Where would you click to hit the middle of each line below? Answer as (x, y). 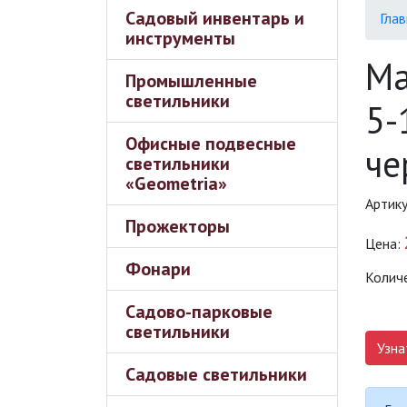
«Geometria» (176, 184)
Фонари (158, 269)
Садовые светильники (216, 374)
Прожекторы (178, 226)
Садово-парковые (199, 312)
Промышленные (191, 81)
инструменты (180, 38)
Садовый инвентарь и (215, 18)
